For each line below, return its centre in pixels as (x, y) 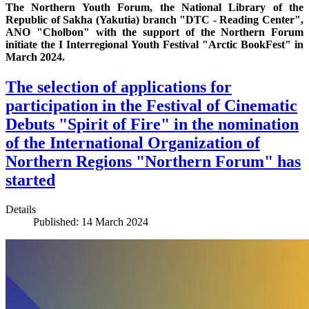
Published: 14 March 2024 (91, 222)
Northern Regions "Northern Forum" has (153, 162)
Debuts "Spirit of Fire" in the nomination (152, 124)
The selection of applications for (119, 87)
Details (21, 210)
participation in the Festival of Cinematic (151, 106)
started (30, 180)
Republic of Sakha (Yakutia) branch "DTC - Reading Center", (154, 20)
